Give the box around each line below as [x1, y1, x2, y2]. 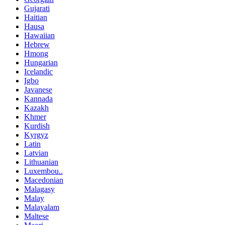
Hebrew [24, 40, 50, 49]
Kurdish [24, 121, 50, 130]
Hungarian [24, 58, 58, 67]
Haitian [24, 13, 47, 22]
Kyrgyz [24, 130, 48, 139]
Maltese [24, 211, 49, 220]
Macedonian [24, 175, 63, 184]
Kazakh [24, 103, 49, 112]
